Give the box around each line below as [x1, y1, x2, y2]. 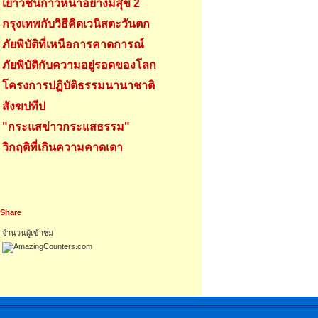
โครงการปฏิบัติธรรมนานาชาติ [2, 79, 155, 92]
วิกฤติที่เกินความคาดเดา [2, 141, 123, 153]
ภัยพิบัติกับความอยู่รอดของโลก [2, 59, 156, 71]
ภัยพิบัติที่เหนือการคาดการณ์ [2, 38, 144, 50]
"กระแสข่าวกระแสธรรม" [2, 121, 130, 133]
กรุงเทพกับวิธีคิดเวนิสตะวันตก [2, 18, 150, 30]
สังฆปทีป [2, 100, 45, 112]
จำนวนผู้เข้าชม [2, 229, 53, 237]
